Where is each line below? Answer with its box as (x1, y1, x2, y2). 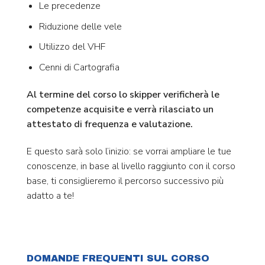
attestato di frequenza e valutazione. (27, 117, 193, 131)
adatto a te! (27, 189, 74, 202)
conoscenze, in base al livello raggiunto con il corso (27, 159, 235, 173)
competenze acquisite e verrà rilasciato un (27, 102, 214, 116)
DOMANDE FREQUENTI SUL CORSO (27, 253, 209, 264)
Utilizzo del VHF (38, 40, 105, 54)
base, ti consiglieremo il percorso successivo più (27, 174, 224, 188)
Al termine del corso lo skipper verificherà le (27, 88, 219, 101)
